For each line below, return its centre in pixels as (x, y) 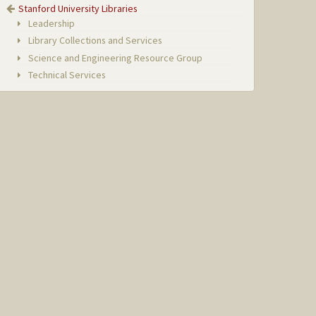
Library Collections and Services (95, 41)
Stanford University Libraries (78, 8)
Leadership (51, 23)
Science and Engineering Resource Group (115, 57)
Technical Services (66, 74)
